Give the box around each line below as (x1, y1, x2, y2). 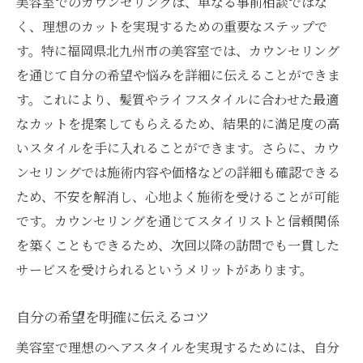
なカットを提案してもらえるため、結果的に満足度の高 (16, 113, 340, 133)
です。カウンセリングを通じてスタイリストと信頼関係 (16, 211, 340, 230)
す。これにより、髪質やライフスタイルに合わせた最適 (16, 89, 339, 109)
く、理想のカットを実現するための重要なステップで (16, 16, 327, 36)
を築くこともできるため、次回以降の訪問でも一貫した (16, 235, 340, 254)
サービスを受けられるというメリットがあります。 (16, 259, 313, 279)
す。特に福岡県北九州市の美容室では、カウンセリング (16, 41, 340, 60)
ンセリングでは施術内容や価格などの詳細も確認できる (16, 162, 340, 181)
